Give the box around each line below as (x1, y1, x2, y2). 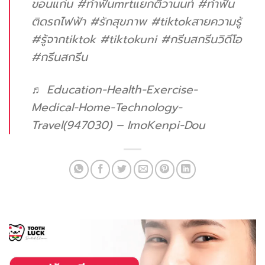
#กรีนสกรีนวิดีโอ (161, 30, 242, 48)
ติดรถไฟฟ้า (31, 12, 86, 30)
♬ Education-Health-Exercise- (31, 80, 198, 98)
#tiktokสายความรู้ (151, 12, 241, 30)
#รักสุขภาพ (90, 12, 147, 30)
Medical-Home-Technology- (31, 98, 182, 116)
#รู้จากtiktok (31, 30, 96, 48)
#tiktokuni (100, 30, 157, 48)
